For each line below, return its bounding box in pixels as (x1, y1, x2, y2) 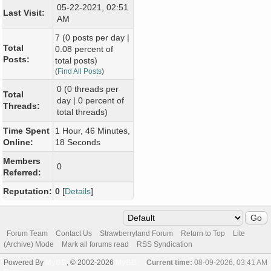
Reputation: (3, 186, 52, 196)
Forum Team (7, 229, 48, 237)
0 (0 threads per (57, 84, 119, 94)
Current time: (146, 258, 192, 266)
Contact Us (56, 229, 92, 237)
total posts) (55, 56, 97, 65)
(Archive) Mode (4, 240, 54, 248)
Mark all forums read (62, 240, 129, 248)
